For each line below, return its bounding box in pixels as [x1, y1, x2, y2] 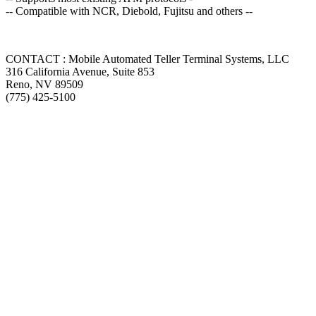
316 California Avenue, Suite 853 [6, 66, 154, 78]
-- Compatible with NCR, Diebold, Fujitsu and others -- [6, 5, 253, 17]
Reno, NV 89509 [6, 78, 83, 90]
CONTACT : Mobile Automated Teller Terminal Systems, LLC [6, 53, 289, 65]
